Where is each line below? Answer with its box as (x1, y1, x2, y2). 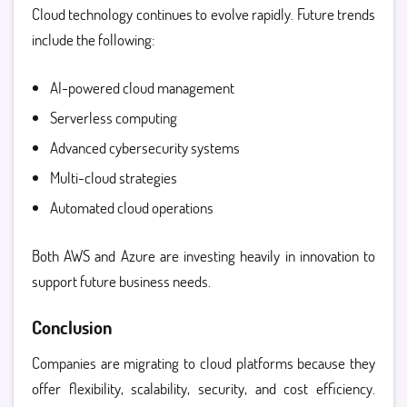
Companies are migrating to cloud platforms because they (32, 352, 375, 373)
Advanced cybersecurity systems (50, 137, 240, 158)
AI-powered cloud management (50, 77, 234, 98)
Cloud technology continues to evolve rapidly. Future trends (32, 4, 375, 25)
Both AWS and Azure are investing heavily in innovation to (32, 245, 375, 266)
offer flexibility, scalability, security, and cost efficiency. (32, 378, 375, 399)
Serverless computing (50, 107, 177, 128)
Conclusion (32, 315, 112, 339)
